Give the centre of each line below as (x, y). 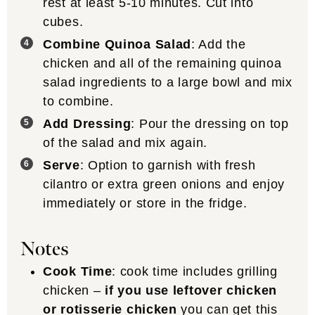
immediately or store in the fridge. (145, 204)
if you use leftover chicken (189, 290)
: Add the (219, 45)
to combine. (78, 102)
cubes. (63, 22)
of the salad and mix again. (125, 143)
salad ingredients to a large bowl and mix (168, 83)
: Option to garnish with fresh (168, 166)
